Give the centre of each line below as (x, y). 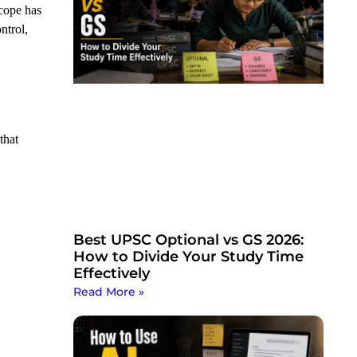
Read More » (108, 292)
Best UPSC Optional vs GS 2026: (188, 240)
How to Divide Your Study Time (188, 257)
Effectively (111, 274)
